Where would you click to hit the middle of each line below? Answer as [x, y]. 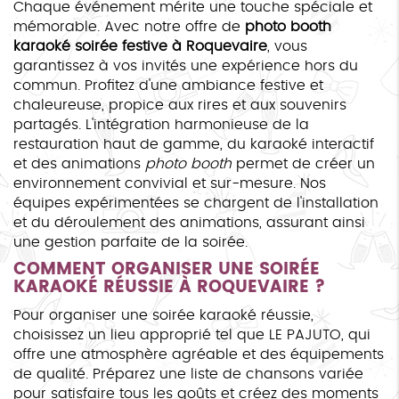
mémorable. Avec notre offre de [129, 26]
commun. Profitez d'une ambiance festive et [168, 85]
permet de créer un [303, 163]
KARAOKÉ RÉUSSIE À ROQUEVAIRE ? [169, 287]
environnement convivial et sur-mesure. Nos [170, 183]
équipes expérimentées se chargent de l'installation [196, 203]
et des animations [79, 163]
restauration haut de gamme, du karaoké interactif [194, 144]
